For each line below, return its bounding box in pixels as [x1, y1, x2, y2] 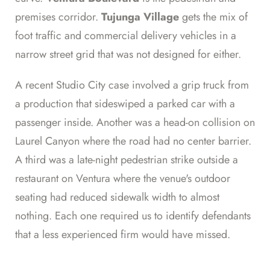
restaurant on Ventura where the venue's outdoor [15, 171, 230, 187]
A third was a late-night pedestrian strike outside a [15, 152, 238, 168]
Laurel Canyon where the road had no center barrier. [15, 133, 251, 149]
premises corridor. [15, 9, 101, 25]
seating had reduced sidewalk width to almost [15, 189, 219, 206]
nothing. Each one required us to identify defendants [15, 208, 251, 224]
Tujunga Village [101, 9, 179, 25]
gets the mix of [179, 9, 248, 25]
